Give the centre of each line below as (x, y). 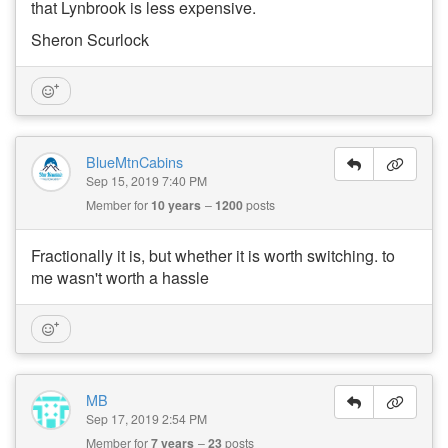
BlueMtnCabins (134, 161)
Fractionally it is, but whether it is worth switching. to (213, 255)
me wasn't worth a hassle (120, 277)
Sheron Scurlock (90, 39)
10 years (176, 205)
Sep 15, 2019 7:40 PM (146, 180)
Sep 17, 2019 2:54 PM (146, 418)
